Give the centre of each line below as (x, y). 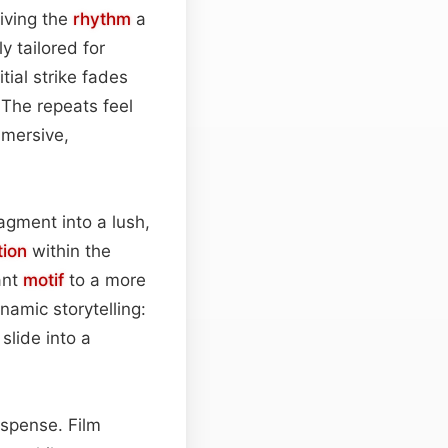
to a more (105, 279)
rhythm (102, 18)
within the (69, 250)
